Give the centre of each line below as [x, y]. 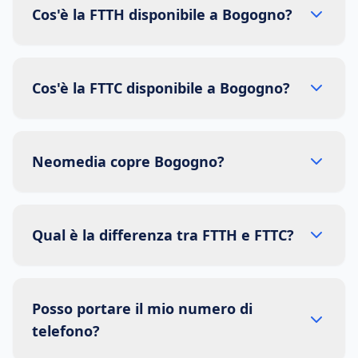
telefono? [66, 331]
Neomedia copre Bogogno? [128, 161]
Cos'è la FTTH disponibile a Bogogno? [162, 14]
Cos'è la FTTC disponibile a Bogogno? [161, 88]
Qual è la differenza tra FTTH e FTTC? [163, 235]
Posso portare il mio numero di [142, 308]
